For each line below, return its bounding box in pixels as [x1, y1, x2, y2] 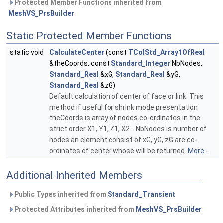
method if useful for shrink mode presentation [49, 103, 198, 111]
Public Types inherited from [13, 190, 108, 199]
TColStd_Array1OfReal [128, 48, 205, 57]
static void [10, 48, 45, 57]
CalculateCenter [49, 48, 104, 57]
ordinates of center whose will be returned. [49, 147, 188, 155]
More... [188, 147, 209, 155]
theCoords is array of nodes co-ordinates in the [49, 114, 200, 122]
